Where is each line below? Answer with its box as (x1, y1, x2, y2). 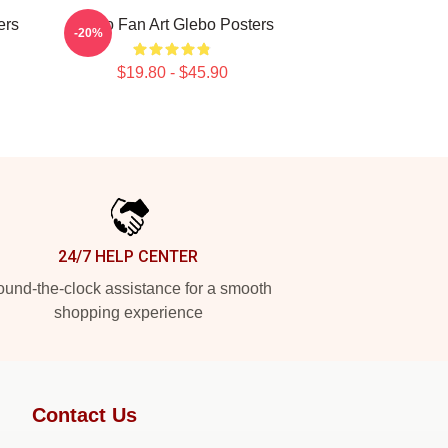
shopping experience (53, 304, 203, 321)
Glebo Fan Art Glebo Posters (70, 16, 274, 33)
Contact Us (32, 404, 137, 426)
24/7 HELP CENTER (58, 247, 198, 266)
